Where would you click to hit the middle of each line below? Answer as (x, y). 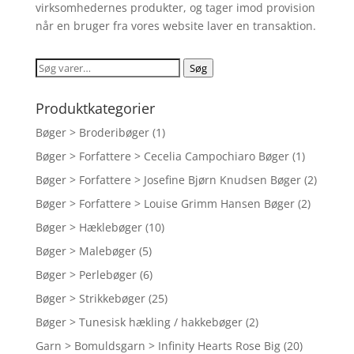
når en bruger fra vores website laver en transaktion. (175, 26)
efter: (49, 85)
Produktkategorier (95, 109)
